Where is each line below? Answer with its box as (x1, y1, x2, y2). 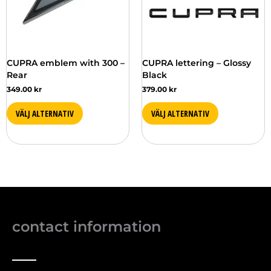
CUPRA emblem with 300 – (7, 57, 125, 68)
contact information (12, 218, 161, 236)
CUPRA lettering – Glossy (142, 57, 251, 68)
